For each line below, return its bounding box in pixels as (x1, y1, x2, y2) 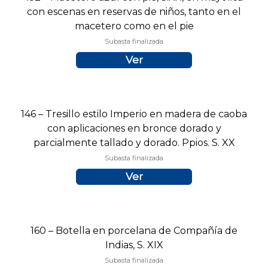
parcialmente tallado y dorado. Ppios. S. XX (33, 137, 235, 149)
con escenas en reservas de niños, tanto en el (27, 6, 241, 18)
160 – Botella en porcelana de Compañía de (31, 225, 237, 237)
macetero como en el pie (74, 20, 194, 32)
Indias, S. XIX (105, 239, 163, 251)
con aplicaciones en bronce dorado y (47, 123, 221, 135)
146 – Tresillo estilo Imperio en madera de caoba (21, 108, 247, 120)
